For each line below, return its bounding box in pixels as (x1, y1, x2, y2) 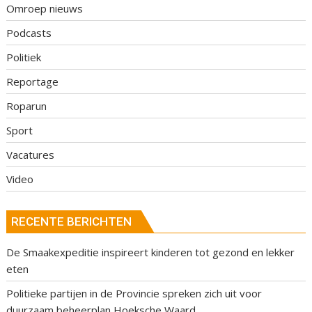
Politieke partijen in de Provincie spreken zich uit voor (6, 286, 263, 301)
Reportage (6, 74, 59, 88)
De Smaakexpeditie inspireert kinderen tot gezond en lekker (6, 245, 295, 260)
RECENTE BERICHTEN (11, 214, 132, 229)
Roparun (6, 98, 47, 113)
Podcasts (6, 25, 52, 40)
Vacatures (6, 147, 55, 162)
